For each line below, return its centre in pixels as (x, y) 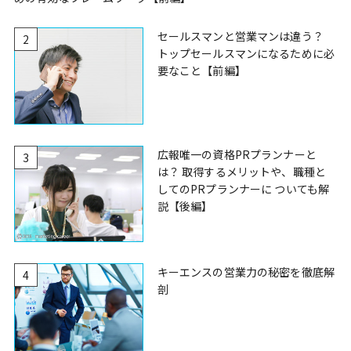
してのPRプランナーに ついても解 (243, 188)
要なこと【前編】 (201, 71)
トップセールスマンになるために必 (246, 54)
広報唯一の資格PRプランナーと (237, 154)
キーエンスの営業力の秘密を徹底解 (246, 272)
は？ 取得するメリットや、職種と (242, 171)
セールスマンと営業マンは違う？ (240, 36)
